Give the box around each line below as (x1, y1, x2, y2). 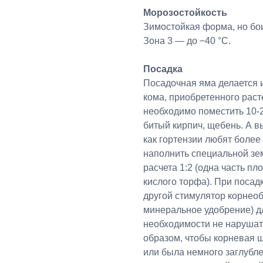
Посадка (143, 63, 183, 74)
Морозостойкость (143, 7, 227, 18)
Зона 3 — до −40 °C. (143, 35, 231, 46)
